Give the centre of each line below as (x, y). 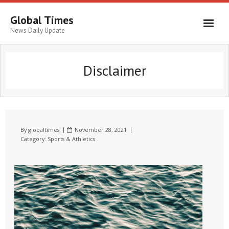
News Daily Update (38, 30)
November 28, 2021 (101, 130)
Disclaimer (114, 70)
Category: (34, 139)
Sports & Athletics (71, 139)
